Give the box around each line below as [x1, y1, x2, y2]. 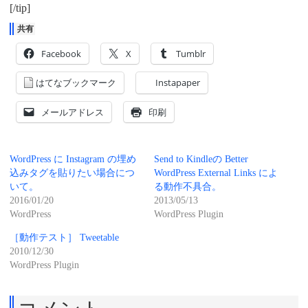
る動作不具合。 [154, 181, 221, 192]
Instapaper [155, 76, 200, 89]
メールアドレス [41, 105, 104, 118]
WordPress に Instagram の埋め [10, 153, 136, 164]
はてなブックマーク [36, 76, 116, 89]
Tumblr [176, 47, 206, 60]
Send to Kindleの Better [154, 153, 248, 164]
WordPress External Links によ [154, 167, 278, 178]
